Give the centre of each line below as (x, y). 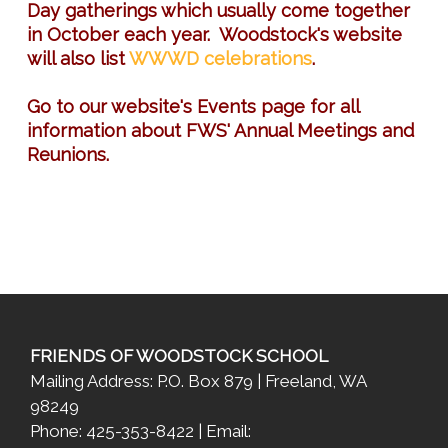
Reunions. (73, 154)
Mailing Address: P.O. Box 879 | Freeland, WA (198, 381)
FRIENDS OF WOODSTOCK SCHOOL (179, 356)
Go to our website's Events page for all (193, 106)
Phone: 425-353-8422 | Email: (140, 431)
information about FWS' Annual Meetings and (220, 130)
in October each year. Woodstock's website (214, 34)
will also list (78, 58)
